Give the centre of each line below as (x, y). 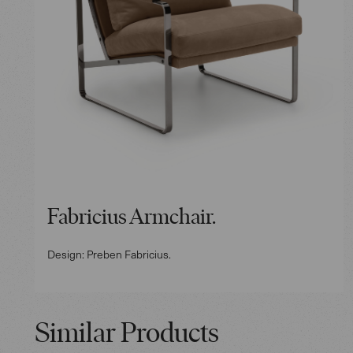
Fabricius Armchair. (132, 218)
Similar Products (127, 334)
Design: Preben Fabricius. (109, 254)
